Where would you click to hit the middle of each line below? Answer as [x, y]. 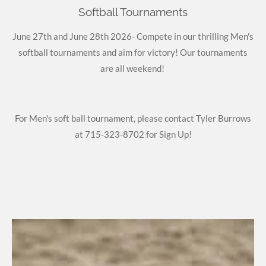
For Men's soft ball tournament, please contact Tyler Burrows [133, 118]
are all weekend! [133, 68]
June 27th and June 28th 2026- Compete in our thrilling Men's [133, 36]
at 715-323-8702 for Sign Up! [133, 134]
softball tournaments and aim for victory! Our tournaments [133, 52]
